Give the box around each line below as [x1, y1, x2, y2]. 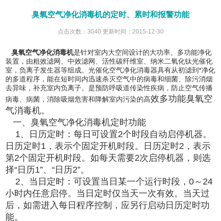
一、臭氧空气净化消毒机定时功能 [5, 117, 147, 127]
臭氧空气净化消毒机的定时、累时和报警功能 [32, 10, 189, 19]
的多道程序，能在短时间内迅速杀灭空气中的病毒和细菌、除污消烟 [5, 74, 213, 83]
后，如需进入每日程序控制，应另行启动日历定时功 [5, 200, 210, 210]
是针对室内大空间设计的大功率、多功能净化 [74, 48, 212, 56]
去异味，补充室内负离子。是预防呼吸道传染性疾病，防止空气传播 [5, 83, 213, 92]
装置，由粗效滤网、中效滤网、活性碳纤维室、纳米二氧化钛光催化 [5, 57, 213, 65]
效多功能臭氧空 [150, 93, 213, 104]
